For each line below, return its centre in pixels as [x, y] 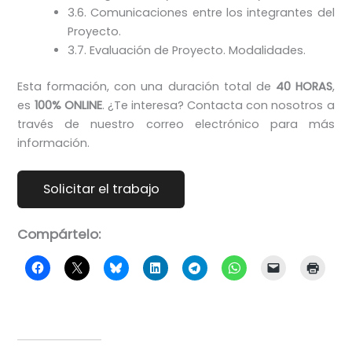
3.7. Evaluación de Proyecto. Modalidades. [187, 51]
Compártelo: [59, 235]
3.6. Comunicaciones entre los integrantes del [201, 13]
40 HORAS [304, 86]
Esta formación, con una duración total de [147, 86]
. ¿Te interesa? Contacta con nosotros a [218, 105]
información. [54, 143]
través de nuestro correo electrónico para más [176, 124]
